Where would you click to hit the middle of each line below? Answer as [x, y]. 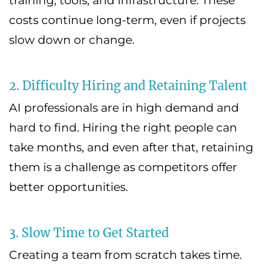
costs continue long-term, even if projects [127, 20]
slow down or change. [72, 40]
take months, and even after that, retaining [131, 147]
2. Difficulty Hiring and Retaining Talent [128, 85]
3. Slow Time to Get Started [89, 232]
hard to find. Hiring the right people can [123, 127]
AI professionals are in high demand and [124, 107]
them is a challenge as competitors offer [123, 167]
